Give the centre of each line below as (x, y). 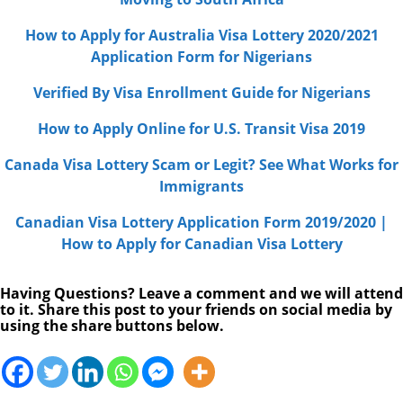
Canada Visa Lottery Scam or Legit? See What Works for (201, 165)
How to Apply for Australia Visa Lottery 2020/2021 (201, 36)
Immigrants (201, 187)
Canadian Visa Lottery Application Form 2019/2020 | (201, 223)
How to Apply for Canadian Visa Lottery (201, 244)
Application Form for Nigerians (201, 57)
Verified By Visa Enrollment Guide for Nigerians (201, 93)
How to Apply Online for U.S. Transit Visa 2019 (201, 129)
